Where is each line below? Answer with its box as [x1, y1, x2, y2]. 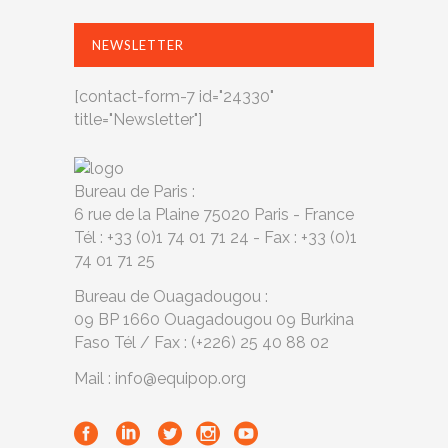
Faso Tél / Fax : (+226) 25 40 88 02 [74, 332, 329, 352]
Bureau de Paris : [74, 181, 195, 201]
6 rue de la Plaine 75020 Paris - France [74, 204, 354, 224]
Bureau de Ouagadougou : [74, 286, 268, 306]
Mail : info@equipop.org [74, 368, 246, 388]
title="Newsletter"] [74, 109, 202, 129]
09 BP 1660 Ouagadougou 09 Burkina [74, 309, 354, 329]
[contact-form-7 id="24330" [74, 86, 274, 106]
